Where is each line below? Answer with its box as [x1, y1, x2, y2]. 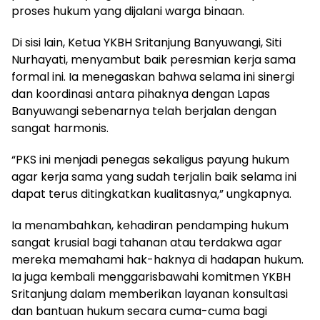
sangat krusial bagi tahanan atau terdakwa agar [11, 234, 282, 251]
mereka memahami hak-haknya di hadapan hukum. [11, 251, 304, 268]
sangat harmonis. [11, 119, 109, 136]
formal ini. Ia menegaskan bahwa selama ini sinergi [11, 68, 294, 85]
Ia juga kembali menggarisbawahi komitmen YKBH [11, 268, 291, 285]
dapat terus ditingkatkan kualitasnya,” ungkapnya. [11, 185, 291, 202]
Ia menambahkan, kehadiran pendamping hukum [11, 216, 289, 234]
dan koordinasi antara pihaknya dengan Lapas [11, 85, 270, 102]
